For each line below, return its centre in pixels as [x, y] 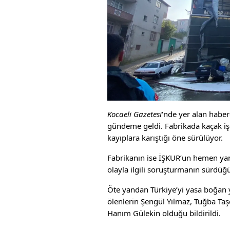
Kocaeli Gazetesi [135, 114]
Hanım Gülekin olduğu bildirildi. [164, 213]
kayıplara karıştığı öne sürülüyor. [165, 138]
